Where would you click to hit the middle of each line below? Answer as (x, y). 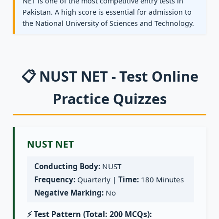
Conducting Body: (67, 166)
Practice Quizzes (109, 99)
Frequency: (55, 180)
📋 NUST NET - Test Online (109, 76)
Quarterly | (97, 180)
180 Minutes (161, 180)
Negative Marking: (69, 193)
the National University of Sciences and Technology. (108, 23)
